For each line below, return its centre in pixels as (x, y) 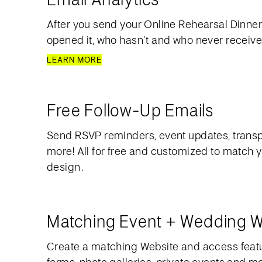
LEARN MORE (74, 60)
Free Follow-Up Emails (130, 110)
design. (65, 167)
